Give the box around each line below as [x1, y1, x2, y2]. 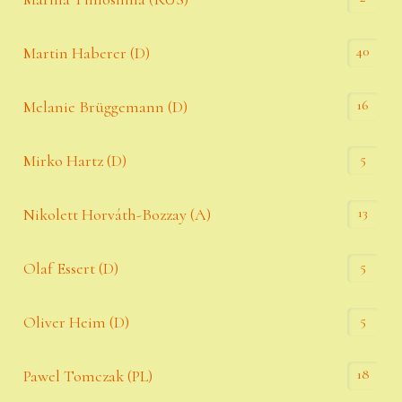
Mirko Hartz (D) [23, 151, 127, 171]
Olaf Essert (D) [23, 258, 119, 279]
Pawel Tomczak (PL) [23, 366, 153, 387]
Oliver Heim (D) [23, 312, 130, 333]
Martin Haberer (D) [23, 43, 151, 64]
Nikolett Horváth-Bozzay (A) [23, 205, 212, 225]
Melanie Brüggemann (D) [23, 97, 188, 118]
